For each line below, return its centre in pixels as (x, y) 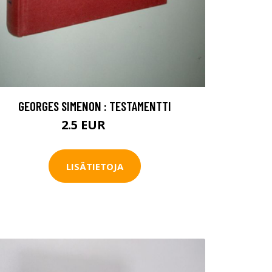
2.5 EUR (85, 125)
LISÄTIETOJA (95, 166)
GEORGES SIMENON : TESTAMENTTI (95, 106)
